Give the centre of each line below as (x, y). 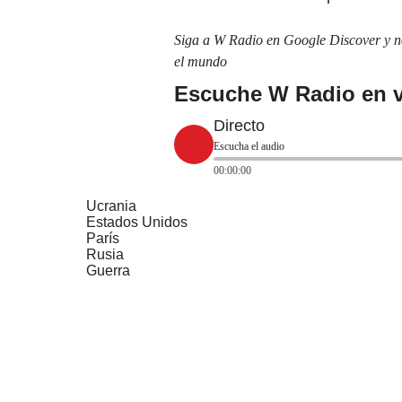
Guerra (108, 270)
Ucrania (111, 205)
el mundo (201, 61)
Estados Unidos (137, 222)
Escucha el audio (249, 146)
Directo (239, 125)
